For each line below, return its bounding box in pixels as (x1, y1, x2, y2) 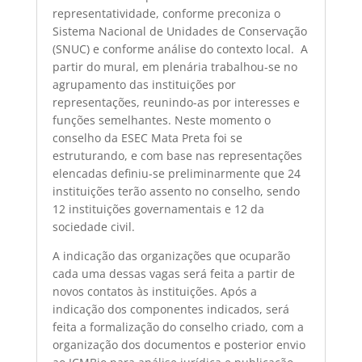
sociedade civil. (52, 219, 135, 234)
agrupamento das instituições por (52, 77, 236, 92)
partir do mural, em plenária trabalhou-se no (52, 59, 297, 74)
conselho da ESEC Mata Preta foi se (52, 130, 242, 145)
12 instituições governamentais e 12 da (52, 201, 264, 217)
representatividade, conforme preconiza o (52, 6, 280, 21)
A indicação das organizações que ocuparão (52, 248, 290, 263)
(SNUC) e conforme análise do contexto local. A (52, 41, 308, 57)
